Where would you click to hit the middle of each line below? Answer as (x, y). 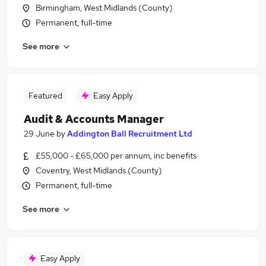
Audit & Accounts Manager (94, 119)
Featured (45, 96)
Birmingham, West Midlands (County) (104, 8)
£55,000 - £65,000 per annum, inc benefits (116, 156)
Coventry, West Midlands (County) (99, 170)
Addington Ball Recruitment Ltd (130, 134)
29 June (39, 134)
